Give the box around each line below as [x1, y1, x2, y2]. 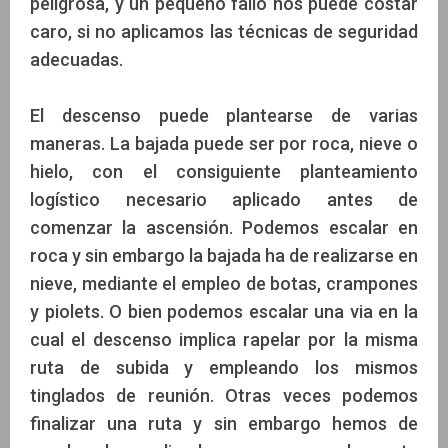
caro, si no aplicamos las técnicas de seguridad [30, 21, 418, 43]
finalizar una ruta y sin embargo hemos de [30, 413, 418, 435]
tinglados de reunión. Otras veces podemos [30, 385, 418, 407]
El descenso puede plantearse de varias [30, 105, 418, 127]
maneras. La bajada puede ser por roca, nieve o [30, 133, 418, 155]
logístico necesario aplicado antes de [30, 189, 418, 211]
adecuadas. [30, 49, 123, 71]
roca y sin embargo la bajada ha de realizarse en [30, 245, 418, 267]
